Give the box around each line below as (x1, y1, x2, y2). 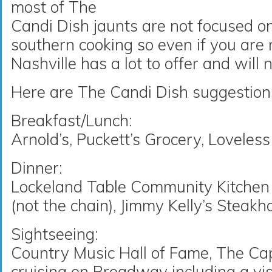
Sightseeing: (11, 224, 98, 244)
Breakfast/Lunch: (11, 110, 132, 131)
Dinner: (11, 158, 62, 178)
